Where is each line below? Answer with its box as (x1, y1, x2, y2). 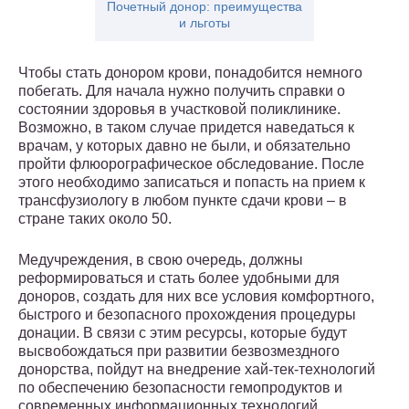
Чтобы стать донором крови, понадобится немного (18, 65, 362, 81)
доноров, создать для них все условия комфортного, (18, 288, 374, 305)
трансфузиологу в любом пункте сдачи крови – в (18, 193, 347, 209)
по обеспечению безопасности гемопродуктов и (18, 380, 342, 396)
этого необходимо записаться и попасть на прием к (18, 174, 365, 191)
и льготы (179, 16, 230, 31)
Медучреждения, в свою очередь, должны (18, 252, 303, 268)
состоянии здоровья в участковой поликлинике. (18, 101, 341, 118)
